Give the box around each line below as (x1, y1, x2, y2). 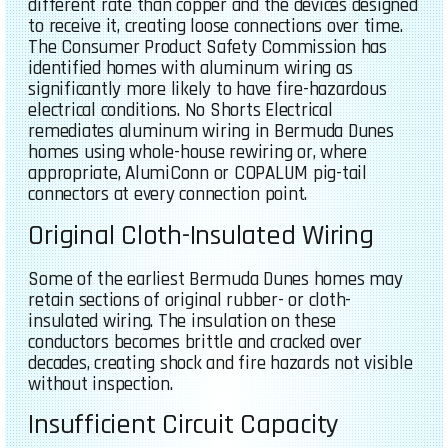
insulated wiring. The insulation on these (28, 308, 337, 334)
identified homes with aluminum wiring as (28, 56, 353, 82)
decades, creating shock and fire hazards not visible (28, 350, 413, 376)
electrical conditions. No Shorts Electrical (28, 98, 333, 124)
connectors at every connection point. (28, 182, 308, 208)
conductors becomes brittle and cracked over (28, 329, 362, 355)
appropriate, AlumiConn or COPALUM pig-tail (28, 161, 367, 187)
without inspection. (28, 371, 173, 397)
